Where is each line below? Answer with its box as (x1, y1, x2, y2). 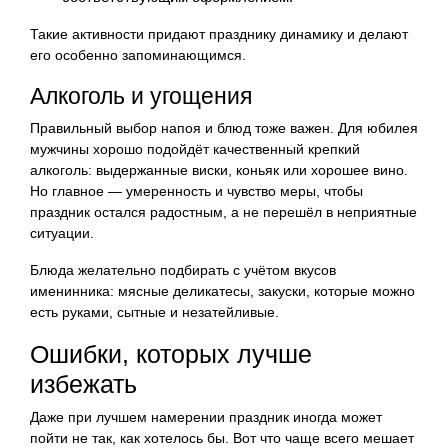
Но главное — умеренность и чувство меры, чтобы (30, 182, 363, 199)
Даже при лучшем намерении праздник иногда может (30, 408, 382, 425)
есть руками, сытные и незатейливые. (30, 303, 279, 320)
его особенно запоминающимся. (30, 46, 246, 63)
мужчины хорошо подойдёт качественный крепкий (30, 140, 360, 157)
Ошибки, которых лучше (30, 339, 312, 368)
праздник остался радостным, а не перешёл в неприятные (30, 203, 417, 220)
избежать (30, 369, 137, 398)
